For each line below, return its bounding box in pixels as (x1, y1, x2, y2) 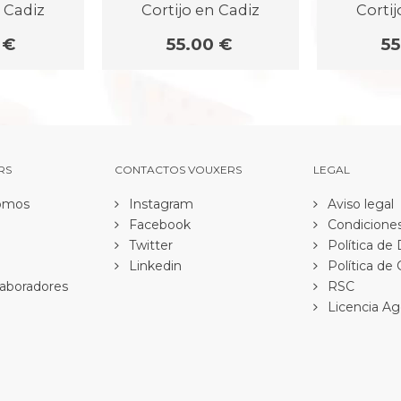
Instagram (124, 195, 193, 212)
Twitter (124, 236, 173, 253)
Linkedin (124, 257, 182, 274)
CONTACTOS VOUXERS (114, 162, 242, 176)
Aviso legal (324, 195, 395, 212)
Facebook (124, 216, 191, 233)
